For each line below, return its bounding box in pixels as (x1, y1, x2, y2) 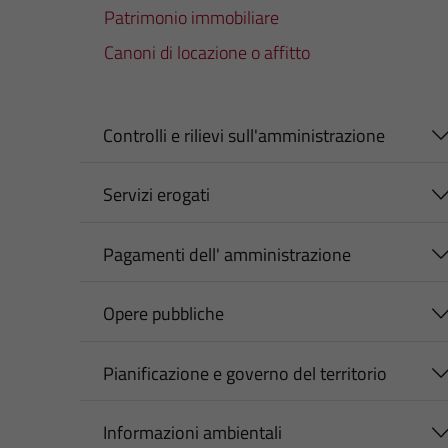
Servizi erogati (102, 181, 210, 209)
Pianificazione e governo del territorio (102, 359, 387, 387)
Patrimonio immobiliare (104, 3, 279, 31)
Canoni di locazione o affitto (104, 38, 310, 66)
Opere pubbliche (102, 300, 224, 328)
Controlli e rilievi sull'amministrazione (102, 121, 385, 149)
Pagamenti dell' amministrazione (102, 240, 351, 268)
